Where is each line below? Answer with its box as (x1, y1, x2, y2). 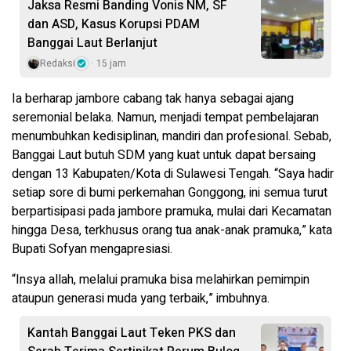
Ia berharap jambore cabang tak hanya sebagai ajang (12, 89, 294, 108)
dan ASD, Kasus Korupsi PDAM (27, 14, 200, 34)
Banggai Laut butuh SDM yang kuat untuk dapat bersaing (12, 145, 316, 165)
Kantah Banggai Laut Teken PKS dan (27, 323, 236, 342)
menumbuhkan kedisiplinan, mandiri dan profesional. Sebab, (12, 126, 331, 146)
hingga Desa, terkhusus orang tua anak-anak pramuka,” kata (12, 220, 332, 240)
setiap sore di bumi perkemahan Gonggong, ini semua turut (12, 183, 327, 202)
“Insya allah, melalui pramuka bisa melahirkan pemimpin (12, 270, 309, 289)
